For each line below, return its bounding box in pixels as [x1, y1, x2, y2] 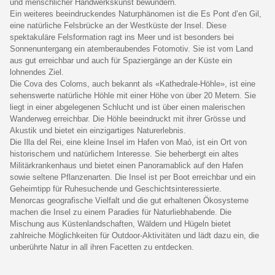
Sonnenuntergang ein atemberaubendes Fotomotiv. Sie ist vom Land [10, 44, 253, 53]
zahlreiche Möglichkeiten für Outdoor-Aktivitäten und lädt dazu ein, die [10, 230, 259, 240]
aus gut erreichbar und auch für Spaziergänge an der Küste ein [10, 55, 232, 65]
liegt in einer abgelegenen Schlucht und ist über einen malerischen [10, 102, 245, 112]
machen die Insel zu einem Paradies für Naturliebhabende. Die [10, 207, 231, 217]
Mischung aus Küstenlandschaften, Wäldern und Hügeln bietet [10, 219, 231, 228]
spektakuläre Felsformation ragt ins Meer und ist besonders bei [10, 32, 234, 42]
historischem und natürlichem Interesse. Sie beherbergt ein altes [10, 149, 239, 158]
